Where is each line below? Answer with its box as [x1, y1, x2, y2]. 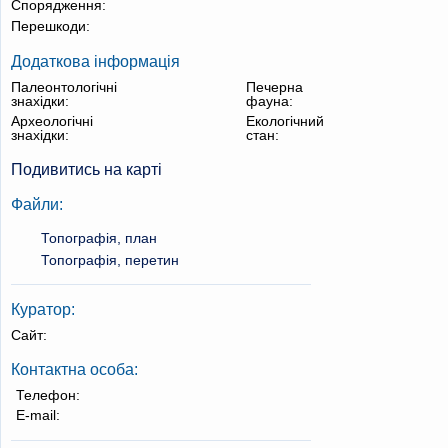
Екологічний [246, 113, 324, 129]
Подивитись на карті [11, 161, 162, 178]
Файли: [11, 196, 63, 213]
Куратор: [11, 301, 75, 318]
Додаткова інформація [11, 53, 180, 70]
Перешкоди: [11, 18, 90, 34]
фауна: [246, 93, 293, 109]
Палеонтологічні [11, 79, 117, 95]
